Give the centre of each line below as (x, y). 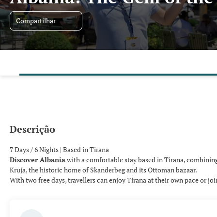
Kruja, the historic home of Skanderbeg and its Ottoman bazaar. (103, 170)
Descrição (32, 129)
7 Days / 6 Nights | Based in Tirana (59, 149)
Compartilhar (36, 21)
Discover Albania (38, 160)
